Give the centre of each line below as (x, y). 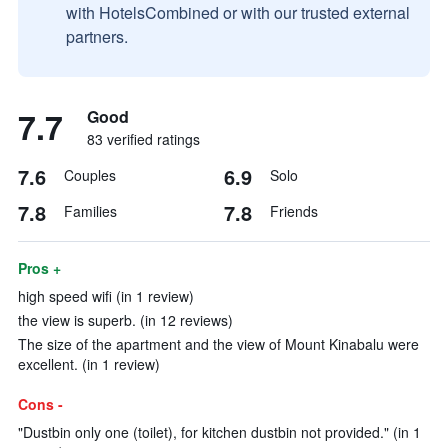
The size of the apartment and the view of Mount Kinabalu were (218, 344)
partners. (97, 36)
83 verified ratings (143, 139)
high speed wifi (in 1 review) (106, 296)
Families (90, 211)
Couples (90, 175)
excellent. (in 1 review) (89, 364)
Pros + (39, 268)
